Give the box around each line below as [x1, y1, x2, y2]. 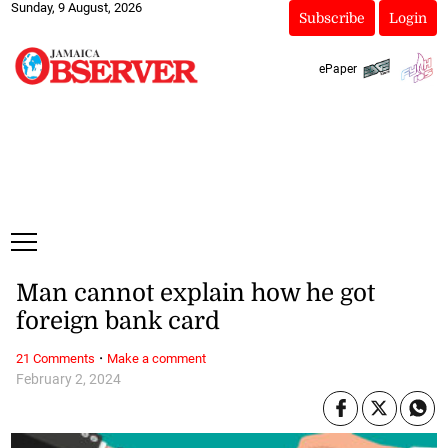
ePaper [318, 61, 357, 76]
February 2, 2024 [15, 370, 121, 388]
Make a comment [106, 350, 206, 366]
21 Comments [15, 350, 95, 366]
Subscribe [298, 10, 365, 26]
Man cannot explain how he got [15, 279, 375, 308]
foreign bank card [15, 307, 220, 336]
